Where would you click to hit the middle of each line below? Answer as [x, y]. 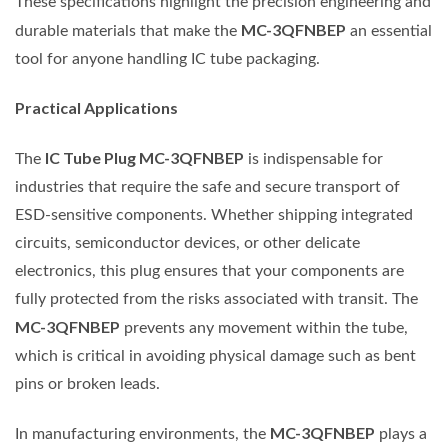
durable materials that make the [128, 31]
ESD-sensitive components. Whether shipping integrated [214, 214]
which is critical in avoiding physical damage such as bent [215, 355]
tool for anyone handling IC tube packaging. [167, 59]
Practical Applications [96, 108]
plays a [401, 433]
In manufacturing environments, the [142, 433]
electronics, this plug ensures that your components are [209, 270]
